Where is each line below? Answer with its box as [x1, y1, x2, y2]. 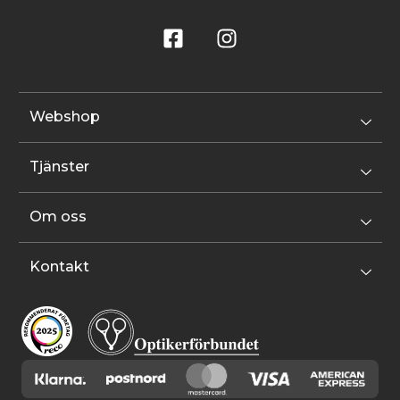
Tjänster [29, 158, 89, 176]
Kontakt [29, 258, 89, 276]
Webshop [29, 108, 100, 126]
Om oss [29, 208, 87, 226]
